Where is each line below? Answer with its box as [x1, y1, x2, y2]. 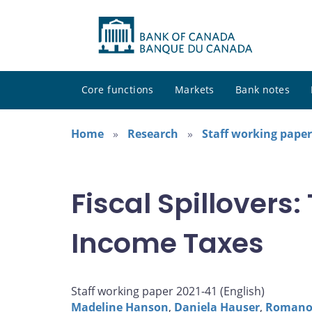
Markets [174, 83, 214, 97]
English [224, 283, 261, 299]
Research [127, 126, 178, 142]
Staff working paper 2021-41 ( [71, 283, 224, 299]
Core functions [81, 83, 154, 97]
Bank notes [235, 83, 290, 97]
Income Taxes [71, 224, 264, 263]
